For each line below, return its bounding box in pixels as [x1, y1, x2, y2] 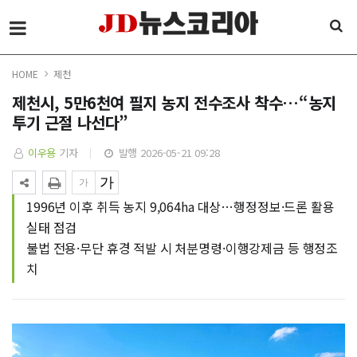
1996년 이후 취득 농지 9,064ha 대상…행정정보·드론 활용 [26, 197, 335, 216]
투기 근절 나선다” [12, 111, 129, 134]
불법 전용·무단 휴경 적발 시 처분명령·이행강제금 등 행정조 [26, 238, 339, 257]
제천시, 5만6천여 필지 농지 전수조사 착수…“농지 [12, 91, 336, 114]
